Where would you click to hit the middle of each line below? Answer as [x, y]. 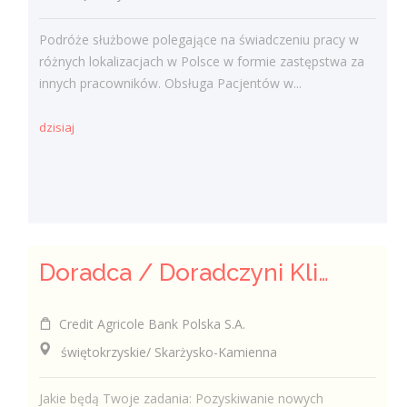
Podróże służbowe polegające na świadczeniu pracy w [199, 40]
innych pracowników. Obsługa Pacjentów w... [171, 83]
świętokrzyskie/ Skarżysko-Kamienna [159, 352]
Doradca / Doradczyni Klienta [324, 272]
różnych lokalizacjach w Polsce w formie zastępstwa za [202, 61]
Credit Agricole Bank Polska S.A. [149, 323]
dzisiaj [57, 128]
